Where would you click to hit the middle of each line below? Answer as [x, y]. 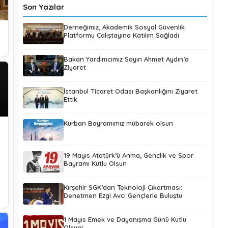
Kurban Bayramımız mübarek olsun [118, 123]
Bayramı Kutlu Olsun [95, 163]
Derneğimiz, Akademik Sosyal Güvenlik [124, 27]
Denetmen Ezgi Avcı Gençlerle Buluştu [123, 195]
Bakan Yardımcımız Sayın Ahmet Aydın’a [126, 59]
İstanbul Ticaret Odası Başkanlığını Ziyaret [130, 91]
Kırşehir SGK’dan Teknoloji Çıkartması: [123, 187]
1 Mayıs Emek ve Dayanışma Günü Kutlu [125, 219]
